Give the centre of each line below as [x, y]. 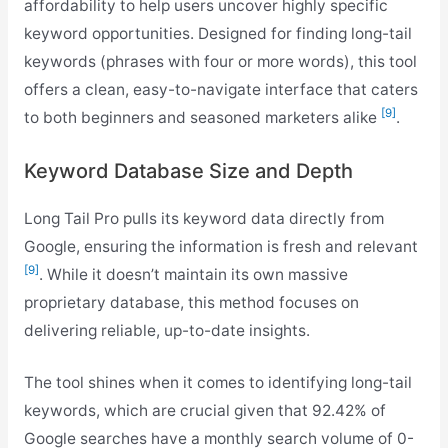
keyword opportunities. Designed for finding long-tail [217, 33]
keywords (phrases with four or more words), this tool [220, 61]
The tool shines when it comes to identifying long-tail [217, 383]
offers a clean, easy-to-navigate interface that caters [220, 89]
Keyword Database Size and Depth [188, 170]
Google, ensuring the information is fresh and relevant [220, 246]
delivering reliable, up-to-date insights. [166, 330]
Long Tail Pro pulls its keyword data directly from [203, 218]
